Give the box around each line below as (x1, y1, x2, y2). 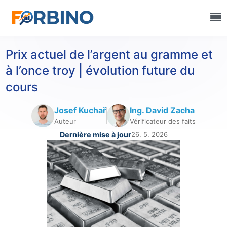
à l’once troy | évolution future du (6, 63, 195, 78)
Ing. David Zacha (129, 105, 195, 116)
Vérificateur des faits (129, 117, 196, 125)
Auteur (54, 117, 76, 125)
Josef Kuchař (54, 105, 106, 116)
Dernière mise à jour (59, 130, 131, 139)
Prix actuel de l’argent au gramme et (6, 47, 213, 62)
